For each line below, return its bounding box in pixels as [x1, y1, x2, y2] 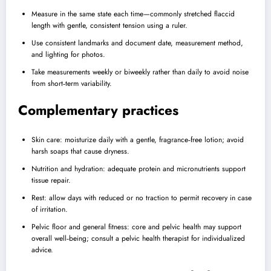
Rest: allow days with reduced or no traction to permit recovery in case [31, 192, 252, 203]
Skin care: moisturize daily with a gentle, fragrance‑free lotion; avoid [31, 134, 244, 145]
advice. [31, 244, 53, 255]
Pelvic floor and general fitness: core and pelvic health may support [31, 221, 241, 232]
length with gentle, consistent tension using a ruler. [31, 20, 188, 31]
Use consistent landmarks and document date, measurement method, [31, 38, 243, 49]
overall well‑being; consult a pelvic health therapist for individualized [31, 232, 245, 244]
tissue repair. [31, 174, 71, 186]
